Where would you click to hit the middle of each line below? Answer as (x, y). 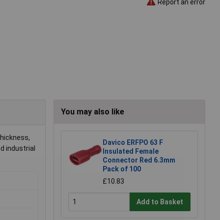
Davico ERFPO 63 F (133, 143)
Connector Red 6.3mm (139, 160)
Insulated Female (131, 151)
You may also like (93, 112)
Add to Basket (160, 202)
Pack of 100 (122, 169)
